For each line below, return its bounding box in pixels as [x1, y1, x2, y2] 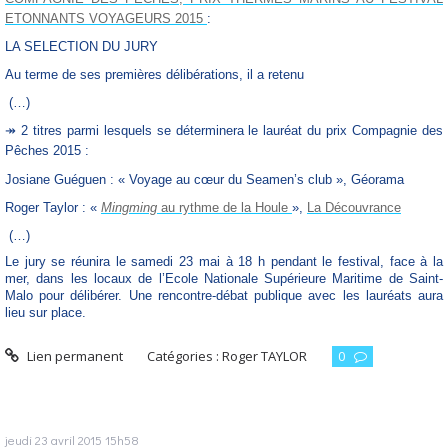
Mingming [101, 199, 161, 215]
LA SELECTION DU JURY [5, 39, 158, 55]
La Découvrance [307, 199, 401, 215]
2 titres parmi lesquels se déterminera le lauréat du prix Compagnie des [16, 123, 443, 139]
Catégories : [147, 347, 223, 366]
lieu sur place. [5, 304, 86, 320]
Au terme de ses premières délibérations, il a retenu [5, 67, 308, 83]
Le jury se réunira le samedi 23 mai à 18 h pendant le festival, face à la [5, 253, 443, 269]
